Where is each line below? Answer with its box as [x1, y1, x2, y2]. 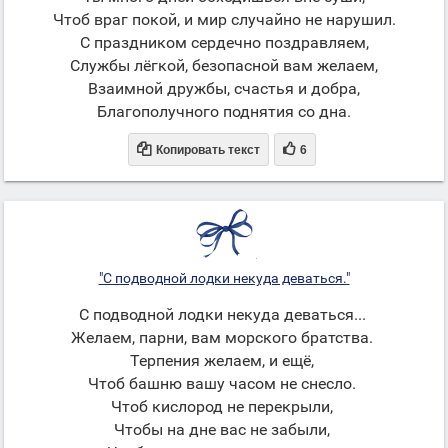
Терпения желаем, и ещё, [130, 351, 318, 370]
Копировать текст [155, 143, 260, 157]
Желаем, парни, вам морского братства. [71, 328, 377, 347]
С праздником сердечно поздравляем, [79, 33, 369, 52]
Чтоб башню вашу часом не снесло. [88, 374, 360, 393]
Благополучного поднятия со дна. [97, 102, 351, 121]
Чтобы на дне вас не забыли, [114, 420, 334, 439]
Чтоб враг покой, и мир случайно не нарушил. [52, 10, 396, 29]
